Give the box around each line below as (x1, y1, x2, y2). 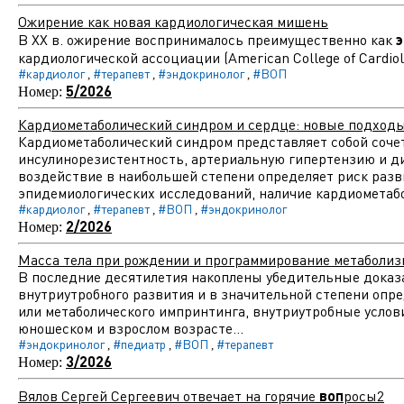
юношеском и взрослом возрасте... (18, 319, 243, 337)
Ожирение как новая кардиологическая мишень (18, 13, 328, 31)
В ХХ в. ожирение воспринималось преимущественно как (18, 31, 396, 49)
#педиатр (113, 336, 166, 352)
